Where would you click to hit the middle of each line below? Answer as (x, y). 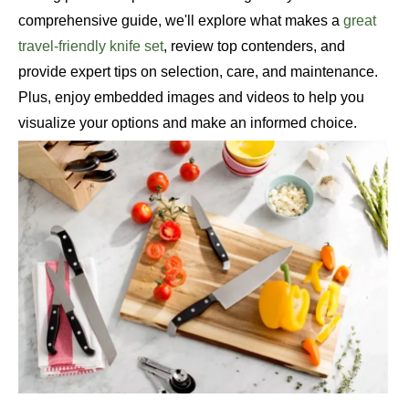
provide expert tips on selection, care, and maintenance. (198, 72)
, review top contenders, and (254, 46)
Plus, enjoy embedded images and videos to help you (191, 97)
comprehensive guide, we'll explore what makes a (181, 21)
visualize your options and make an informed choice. (188, 123)
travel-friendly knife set (91, 46)
